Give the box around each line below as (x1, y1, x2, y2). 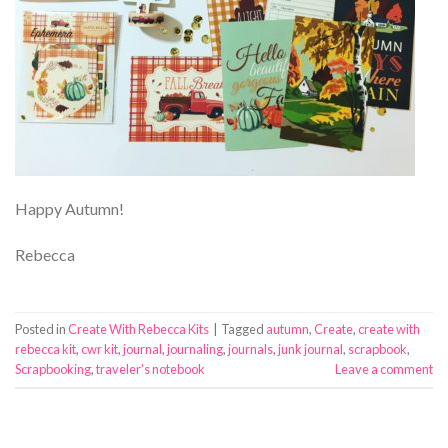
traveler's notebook (96, 361, 205, 378)
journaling (167, 341, 223, 358)
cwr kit (81, 341, 118, 358)
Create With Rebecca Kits (68, 321, 209, 338)
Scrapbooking (15, 361, 91, 378)
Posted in (15, 321, 68, 338)
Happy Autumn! (15, 199, 124, 219)
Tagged (221, 321, 266, 338)
